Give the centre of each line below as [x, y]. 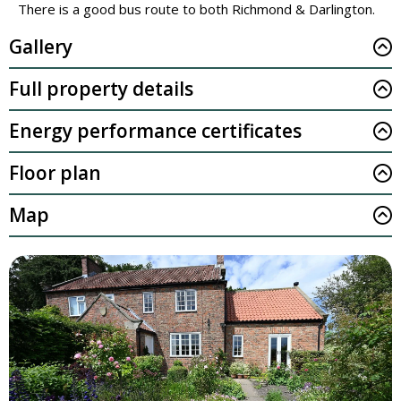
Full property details [101, 88]
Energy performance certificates [155, 130]
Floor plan [55, 172]
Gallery [41, 46]
